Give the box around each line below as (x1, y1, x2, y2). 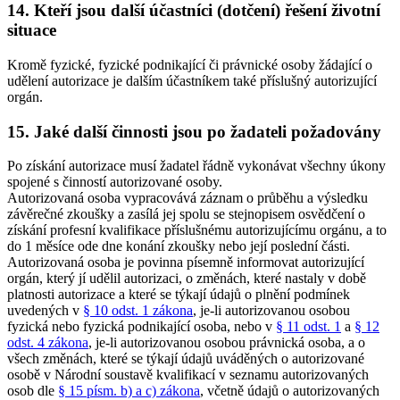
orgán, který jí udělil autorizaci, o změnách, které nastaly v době (7, 271, 366, 287)
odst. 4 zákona (7, 335, 88, 351)
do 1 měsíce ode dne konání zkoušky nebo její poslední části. (7, 238, 350, 254)
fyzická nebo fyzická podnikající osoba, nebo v (7, 319, 276, 335)
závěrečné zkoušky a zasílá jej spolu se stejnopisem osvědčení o (7, 206, 365, 222)
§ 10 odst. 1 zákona (83, 303, 193, 319)
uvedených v (7, 303, 83, 319)
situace (7, 21, 56, 40)
